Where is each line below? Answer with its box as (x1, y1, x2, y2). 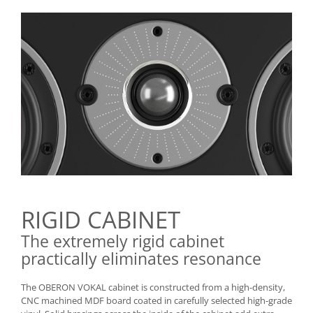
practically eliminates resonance (21, 247, 261, 270)
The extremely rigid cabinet (21, 230, 224, 253)
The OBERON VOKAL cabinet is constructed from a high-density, (21, 281, 285, 294)
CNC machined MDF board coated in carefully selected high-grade (21, 294, 292, 307)
